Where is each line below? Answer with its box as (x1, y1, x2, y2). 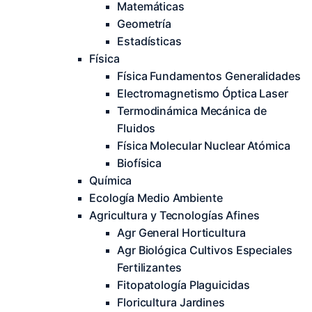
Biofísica (117, 156, 162, 170)
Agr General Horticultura (117, 226, 246, 240)
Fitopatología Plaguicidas (117, 278, 250, 292)
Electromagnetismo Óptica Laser (117, 86, 288, 100)
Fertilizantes (117, 260, 182, 274)
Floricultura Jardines (117, 295, 225, 309)
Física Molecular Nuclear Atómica (117, 139, 290, 153)
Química (89, 173, 132, 187)
